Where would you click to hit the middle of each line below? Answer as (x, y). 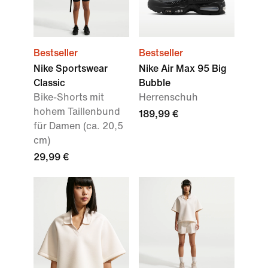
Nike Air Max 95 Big (183, 68)
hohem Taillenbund (77, 111)
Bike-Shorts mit (69, 97)
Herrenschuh (168, 97)
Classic (49, 83)
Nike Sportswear (71, 68)
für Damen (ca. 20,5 (78, 126)
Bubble (155, 83)
